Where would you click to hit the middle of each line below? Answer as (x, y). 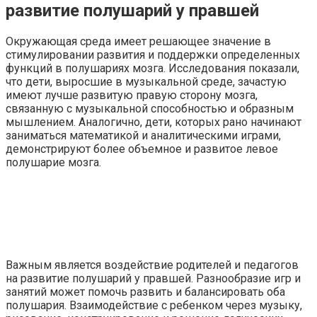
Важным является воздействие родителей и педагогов (152, 265)
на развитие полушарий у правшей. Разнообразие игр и (153, 278)
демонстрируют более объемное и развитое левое (142, 149)
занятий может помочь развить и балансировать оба (145, 292)
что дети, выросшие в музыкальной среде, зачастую (146, 82)
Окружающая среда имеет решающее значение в (138, 41)
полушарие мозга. (53, 162)
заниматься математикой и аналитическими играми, (143, 136)
